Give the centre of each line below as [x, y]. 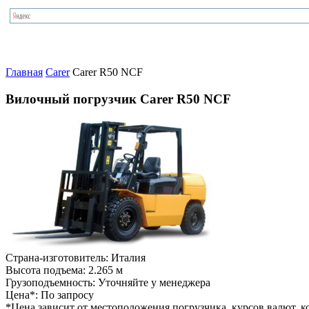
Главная [24, 72]
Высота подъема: [47, 270]
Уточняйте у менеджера [154, 283]
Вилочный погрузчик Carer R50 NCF [118, 99]
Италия [128, 258]
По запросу [67, 295]
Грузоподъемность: [52, 283]
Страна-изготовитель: [58, 258]
